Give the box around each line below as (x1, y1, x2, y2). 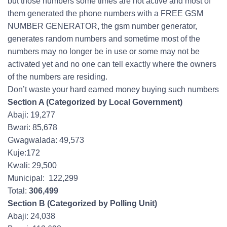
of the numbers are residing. (8, 72, 107, 81)
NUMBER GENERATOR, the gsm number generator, (8, 22, 197, 30)
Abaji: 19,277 (8, 110, 55, 119)
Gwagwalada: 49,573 (8, 136, 84, 144)
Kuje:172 (8, 148, 40, 157)
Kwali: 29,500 (8, 161, 57, 170)
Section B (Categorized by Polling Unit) (8, 199, 157, 208)
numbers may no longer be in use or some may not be (8, 47, 200, 56)
